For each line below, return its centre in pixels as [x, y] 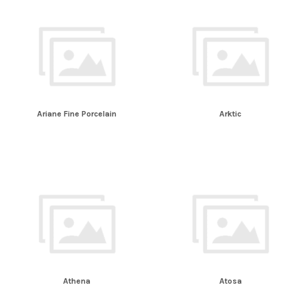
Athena [77, 281]
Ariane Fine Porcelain [77, 113]
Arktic [230, 113]
